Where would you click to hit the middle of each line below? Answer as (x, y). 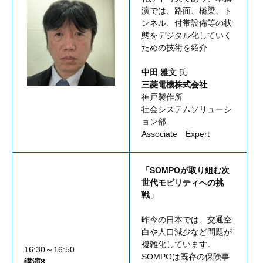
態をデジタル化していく (187, 36)
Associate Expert (176, 134)
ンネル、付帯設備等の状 (187, 23)
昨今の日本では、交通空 (187, 220)
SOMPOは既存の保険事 (186, 257)
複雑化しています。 (178, 245)
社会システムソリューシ (187, 109)
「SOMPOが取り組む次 (186, 171)
